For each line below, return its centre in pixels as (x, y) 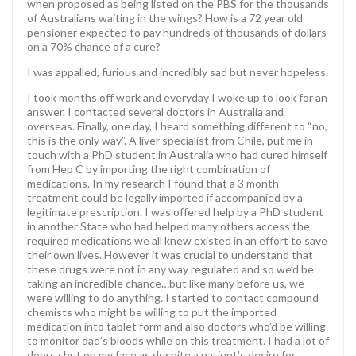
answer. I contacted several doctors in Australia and (155, 111)
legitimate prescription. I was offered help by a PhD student (175, 211)
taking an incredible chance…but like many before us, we (166, 283)
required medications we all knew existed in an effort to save (177, 240)
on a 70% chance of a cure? (94, 46)
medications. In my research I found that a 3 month (153, 183)
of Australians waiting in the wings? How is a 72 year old (165, 17)
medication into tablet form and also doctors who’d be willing (176, 326)
